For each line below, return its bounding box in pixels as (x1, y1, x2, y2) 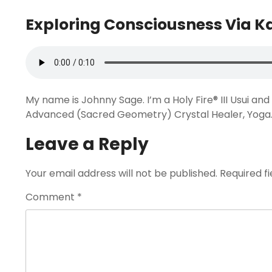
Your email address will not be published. (25, 166, 217, 180)
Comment (25, 190, 77, 204)
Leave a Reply (25, 132, 149, 156)
